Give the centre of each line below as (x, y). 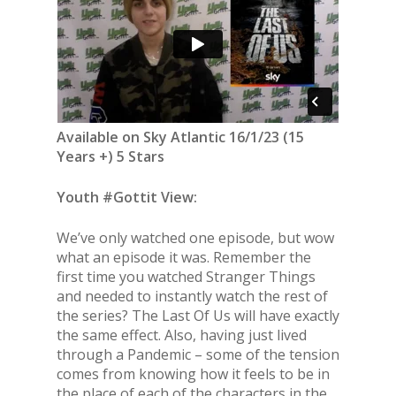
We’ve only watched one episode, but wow (195, 238)
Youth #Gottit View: (127, 198)
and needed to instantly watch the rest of (192, 297)
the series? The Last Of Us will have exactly (198, 316)
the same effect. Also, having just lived (182, 335)
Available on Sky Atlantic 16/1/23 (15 (180, 137)
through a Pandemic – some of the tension (198, 355)
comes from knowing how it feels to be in (193, 374)
